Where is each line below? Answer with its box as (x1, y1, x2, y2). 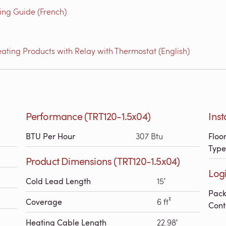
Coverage (25, 196, 62, 207)
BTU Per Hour (25, 131, 75, 142)
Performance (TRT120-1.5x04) (25, 109, 151, 123)
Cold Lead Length (25, 176, 91, 187)
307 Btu (135, 131, 163, 141)
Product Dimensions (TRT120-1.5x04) (25, 154, 180, 168)
